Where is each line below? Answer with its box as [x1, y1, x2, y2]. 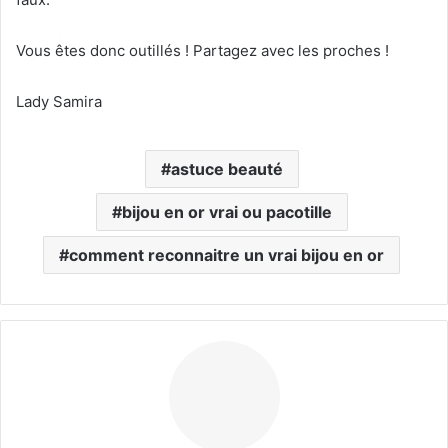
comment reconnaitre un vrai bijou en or [69, 244, 384, 265]
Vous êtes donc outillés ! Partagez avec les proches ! [16, 40, 389, 60]
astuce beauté [170, 158, 283, 179]
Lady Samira [16, 91, 102, 111]
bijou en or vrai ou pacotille [121, 201, 332, 222]
